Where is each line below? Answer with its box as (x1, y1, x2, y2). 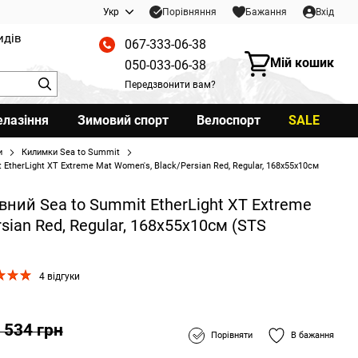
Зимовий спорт (77, 113, 169, 128)
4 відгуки (39, 271, 80, 282)
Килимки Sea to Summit (22, 147, 120, 157)
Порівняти (211, 329, 253, 340)
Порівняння (162, 6, 217, 18)
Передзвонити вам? (125, 78, 216, 90)
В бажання (291, 329, 334, 340)
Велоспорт (196, 113, 261, 128)
